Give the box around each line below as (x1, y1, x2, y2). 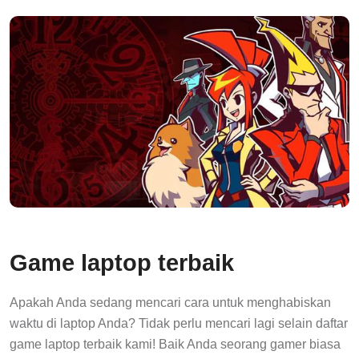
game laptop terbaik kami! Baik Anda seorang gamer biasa (10, 337, 341, 351)
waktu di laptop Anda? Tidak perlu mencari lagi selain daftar (10, 316, 348, 330)
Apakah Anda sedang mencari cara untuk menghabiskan (10, 295, 331, 309)
